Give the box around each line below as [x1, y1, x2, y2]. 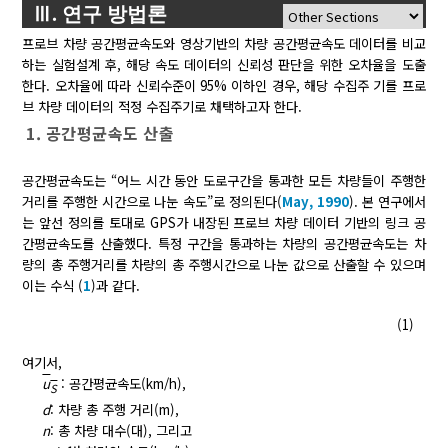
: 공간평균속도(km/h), [57, 373, 187, 393]
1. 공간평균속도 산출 [26, 121, 175, 146]
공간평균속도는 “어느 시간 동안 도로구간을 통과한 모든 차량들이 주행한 [22, 171, 426, 191]
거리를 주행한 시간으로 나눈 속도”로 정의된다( [22, 192, 282, 212]
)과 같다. [91, 276, 141, 296]
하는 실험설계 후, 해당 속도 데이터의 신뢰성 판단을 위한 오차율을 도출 [22, 55, 426, 75]
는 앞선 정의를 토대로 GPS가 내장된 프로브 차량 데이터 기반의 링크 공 [22, 213, 426, 233]
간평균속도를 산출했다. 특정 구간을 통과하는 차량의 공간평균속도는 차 [22, 234, 426, 254]
